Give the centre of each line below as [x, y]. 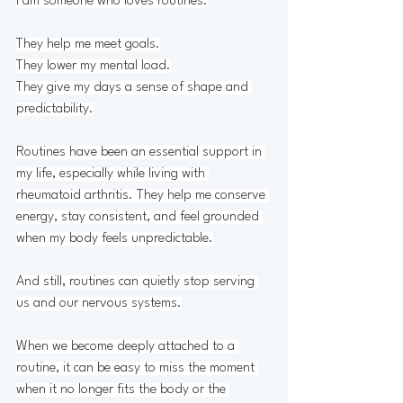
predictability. [55, 109]
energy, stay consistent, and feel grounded [139, 217]
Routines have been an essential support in [141, 152]
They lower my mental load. [94, 66]
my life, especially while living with [112, 174]
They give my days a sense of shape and [134, 88]
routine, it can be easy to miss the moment [137, 368]
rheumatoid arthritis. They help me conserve [143, 196]
